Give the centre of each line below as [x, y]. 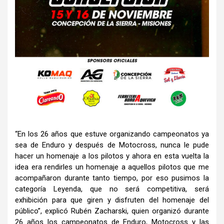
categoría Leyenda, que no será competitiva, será [112, 189]
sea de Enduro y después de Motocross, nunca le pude [112, 145]
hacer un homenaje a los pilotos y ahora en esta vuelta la [112, 156]
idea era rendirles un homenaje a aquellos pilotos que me [112, 167]
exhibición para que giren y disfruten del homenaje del [112, 200]
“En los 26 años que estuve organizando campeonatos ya [112, 134]
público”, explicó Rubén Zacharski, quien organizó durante [112, 211]
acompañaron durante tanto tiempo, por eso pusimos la [112, 178]
